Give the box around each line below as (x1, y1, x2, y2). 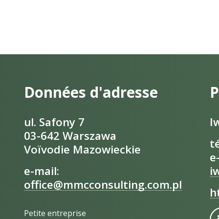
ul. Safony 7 (24, 114, 85, 130)
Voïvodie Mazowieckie (24, 141, 141, 157)
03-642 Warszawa (24, 128, 116, 143)
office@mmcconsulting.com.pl (24, 176, 182, 192)
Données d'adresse (24, 82, 158, 102)
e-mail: (24, 163, 59, 178)
